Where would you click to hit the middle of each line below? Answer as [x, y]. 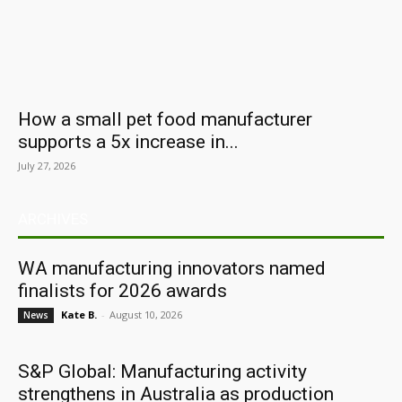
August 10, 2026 [146, 315]
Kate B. [79, 315]
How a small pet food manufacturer [165, 119]
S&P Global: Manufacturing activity [162, 371]
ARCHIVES [53, 219]
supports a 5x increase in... [128, 142]
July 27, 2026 [47, 166]
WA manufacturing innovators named [172, 268]
